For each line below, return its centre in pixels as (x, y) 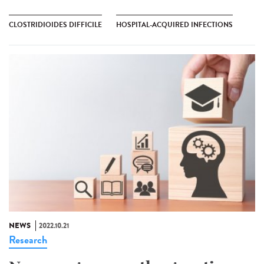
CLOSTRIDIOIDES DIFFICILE (55, 24)
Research (28, 240)
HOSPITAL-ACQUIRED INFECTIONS (174, 24)
